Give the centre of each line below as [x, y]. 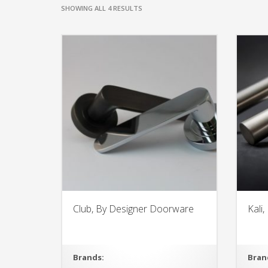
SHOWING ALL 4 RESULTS [102, 8]
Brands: [89, 258]
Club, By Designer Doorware [133, 209]
